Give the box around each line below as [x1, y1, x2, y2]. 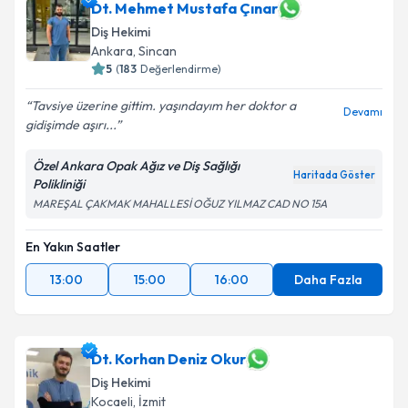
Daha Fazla [293, 271, 362, 288]
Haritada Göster [293, 168, 375, 181]
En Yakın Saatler [25, 239, 120, 255]
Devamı [343, 105, 382, 118]
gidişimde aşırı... [25, 117, 116, 133]
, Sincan [133, 43, 177, 59]
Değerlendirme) [140, 62, 221, 76]
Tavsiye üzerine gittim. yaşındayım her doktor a [31, 97, 296, 114]
